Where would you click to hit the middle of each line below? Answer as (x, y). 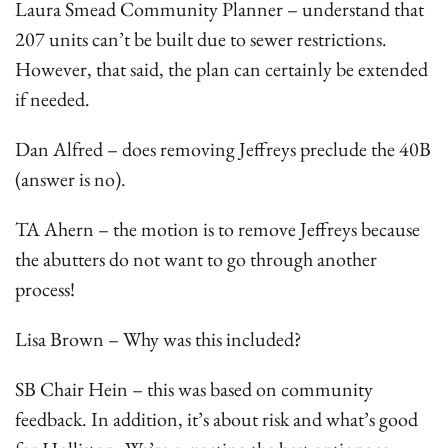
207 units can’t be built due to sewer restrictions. (201, 38)
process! (45, 288)
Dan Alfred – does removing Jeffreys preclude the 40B (223, 148)
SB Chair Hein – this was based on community (194, 388)
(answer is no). (70, 178)
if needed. (52, 98)
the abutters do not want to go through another (196, 258)
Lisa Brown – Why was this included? (158, 338)
